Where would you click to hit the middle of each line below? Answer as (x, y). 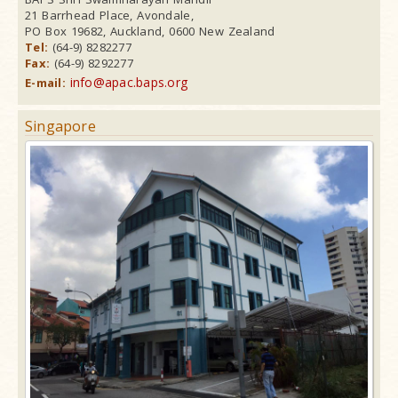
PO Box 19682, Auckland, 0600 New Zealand (150, 32)
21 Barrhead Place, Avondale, (109, 16)
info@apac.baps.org (129, 83)
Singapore (60, 127)
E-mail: (48, 83)
